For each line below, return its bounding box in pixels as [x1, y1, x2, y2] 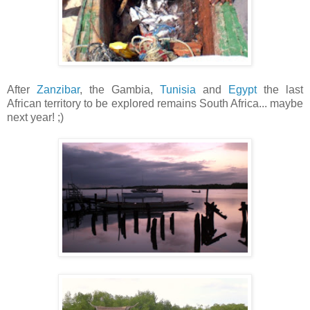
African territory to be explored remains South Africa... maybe [7, 97, 303, 109]
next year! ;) [7, 111, 64, 123]
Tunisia [160, 83, 196, 95]
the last [257, 83, 303, 95]
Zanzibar [37, 83, 80, 95]
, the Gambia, [80, 83, 160, 95]
